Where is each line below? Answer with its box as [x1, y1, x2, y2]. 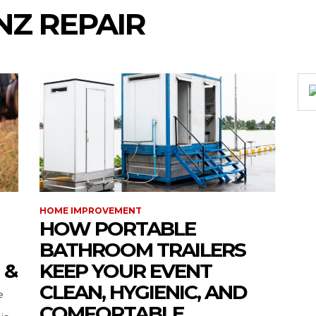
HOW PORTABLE [39, 217, 195, 241]
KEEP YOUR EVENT [39, 259, 212, 283]
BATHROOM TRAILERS [39, 238, 245, 262]
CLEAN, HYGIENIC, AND [39, 280, 247, 304]
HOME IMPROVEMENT [39, 205, 142, 216]
